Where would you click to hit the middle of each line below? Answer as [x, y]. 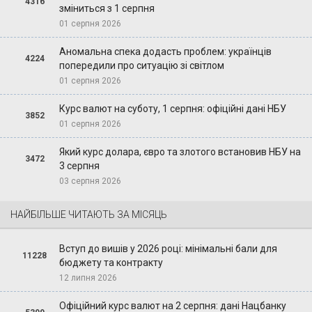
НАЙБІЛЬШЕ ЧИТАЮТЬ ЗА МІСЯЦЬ [89, 214]
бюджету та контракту [111, 262]
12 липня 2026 [88, 278]
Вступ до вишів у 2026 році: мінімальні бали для [168, 248]
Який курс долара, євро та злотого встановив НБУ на [180, 151]
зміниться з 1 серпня [107, 8]
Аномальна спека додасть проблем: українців [165, 51]
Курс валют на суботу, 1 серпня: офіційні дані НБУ [172, 108]
